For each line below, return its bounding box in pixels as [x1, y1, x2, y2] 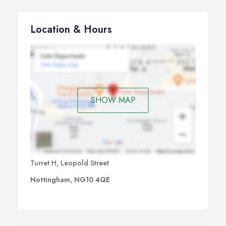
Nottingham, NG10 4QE [30, 175, 110, 185]
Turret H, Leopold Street [30, 158, 109, 168]
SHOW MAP [90, 94, 136, 106]
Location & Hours [30, 22, 112, 37]
